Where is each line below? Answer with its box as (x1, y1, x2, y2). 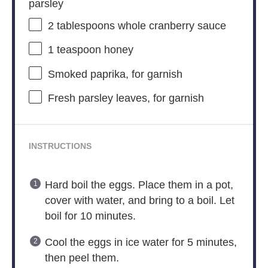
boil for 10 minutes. (44, 209, 136, 222)
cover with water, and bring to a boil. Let (44, 194, 234, 206)
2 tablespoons (47, 20, 115, 32)
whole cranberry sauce (114, 20, 226, 32)
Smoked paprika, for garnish (47, 68, 182, 80)
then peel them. (44, 251, 119, 264)
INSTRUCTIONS (28, 141, 92, 151)
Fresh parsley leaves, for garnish (47, 92, 204, 105)
